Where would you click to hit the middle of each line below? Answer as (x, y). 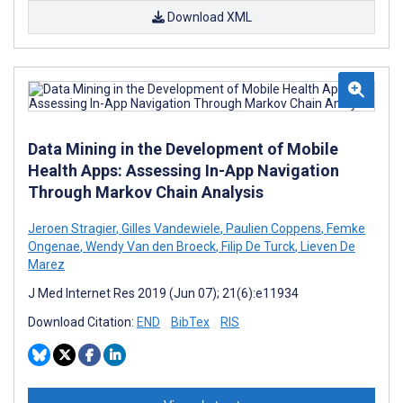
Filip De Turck (257, 246)
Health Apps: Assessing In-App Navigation (184, 170)
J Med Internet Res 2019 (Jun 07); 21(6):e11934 (163, 293)
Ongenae (54, 246)
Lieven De (327, 246)
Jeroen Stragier (72, 228)
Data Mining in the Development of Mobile (183, 149)
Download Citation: (82, 322)
